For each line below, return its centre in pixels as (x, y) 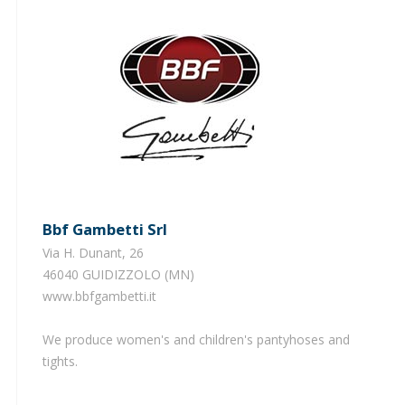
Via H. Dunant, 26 (93, 252)
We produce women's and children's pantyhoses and (196, 339)
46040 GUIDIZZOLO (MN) (118, 274)
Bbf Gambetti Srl (109, 229)
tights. (60, 361)
